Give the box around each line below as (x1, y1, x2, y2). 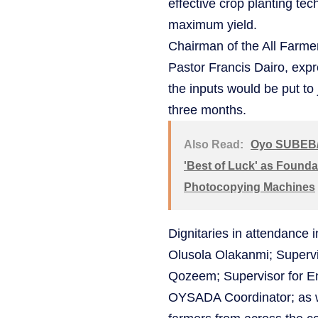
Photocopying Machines (184, 180, 315, 193)
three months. (168, 102, 246, 117)
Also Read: (184, 138, 243, 150)
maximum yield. (168, 17, 257, 32)
